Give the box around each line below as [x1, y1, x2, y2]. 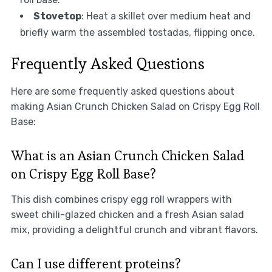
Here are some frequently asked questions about [10, 85, 234, 97]
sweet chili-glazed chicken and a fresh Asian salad [10, 208, 244, 220]
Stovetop [33, 10, 81, 22]
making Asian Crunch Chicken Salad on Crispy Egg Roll [10, 100, 260, 112]
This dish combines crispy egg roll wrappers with [10, 193, 232, 205]
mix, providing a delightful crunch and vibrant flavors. [10, 223, 258, 236]
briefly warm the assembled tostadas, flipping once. [19, 26, 255, 38]
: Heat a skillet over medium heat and [81, 10, 251, 22]
